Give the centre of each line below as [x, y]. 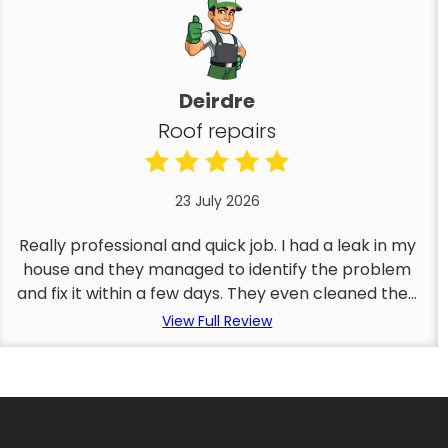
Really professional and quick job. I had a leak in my [217, 245]
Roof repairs [217, 131]
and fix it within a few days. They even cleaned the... [217, 293]
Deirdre [217, 101]
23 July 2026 [217, 201]
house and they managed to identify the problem [217, 269]
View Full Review [217, 321]
